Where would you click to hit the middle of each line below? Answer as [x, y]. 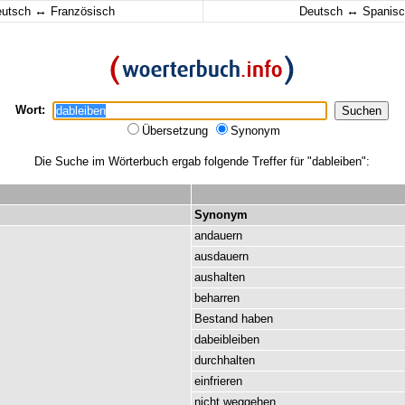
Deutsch [322, 11]
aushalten [220, 277]
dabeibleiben [227, 339]
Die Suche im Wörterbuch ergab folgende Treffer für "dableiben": [202, 161]
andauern [218, 235]
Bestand [216, 319]
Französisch [81, 11]
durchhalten [225, 360]
